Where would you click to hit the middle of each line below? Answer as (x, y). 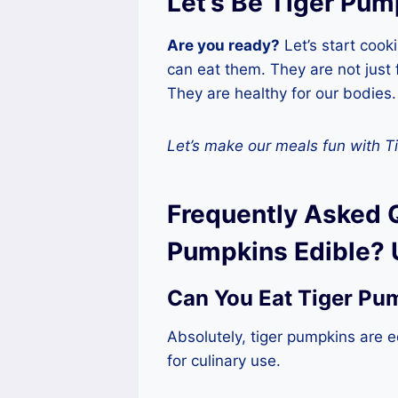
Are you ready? (223, 45)
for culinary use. (224, 360)
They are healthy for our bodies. (282, 93)
